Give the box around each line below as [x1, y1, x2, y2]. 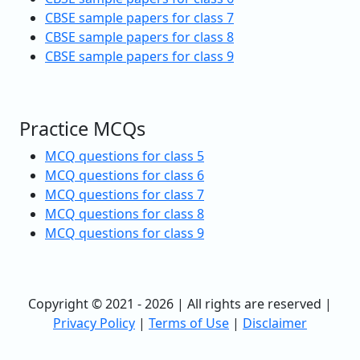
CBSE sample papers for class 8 [45, 27, 234, 46]
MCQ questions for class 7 [45, 185, 204, 203]
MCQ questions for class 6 [45, 166, 204, 184]
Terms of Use [149, 313, 229, 332]
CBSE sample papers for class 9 [45, 47, 234, 65]
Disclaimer [243, 313, 307, 332]
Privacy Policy [53, 313, 135, 332]
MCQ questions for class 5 [45, 146, 204, 165]
